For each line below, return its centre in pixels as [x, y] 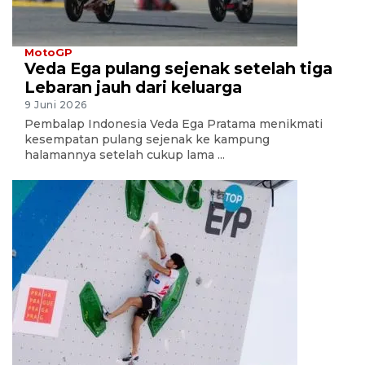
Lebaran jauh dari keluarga [133, 87]
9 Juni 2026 [56, 105]
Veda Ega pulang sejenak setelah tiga [178, 68]
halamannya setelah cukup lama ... [125, 155]
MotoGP [48, 52]
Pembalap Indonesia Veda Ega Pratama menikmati [174, 124]
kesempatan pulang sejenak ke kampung [147, 140]
